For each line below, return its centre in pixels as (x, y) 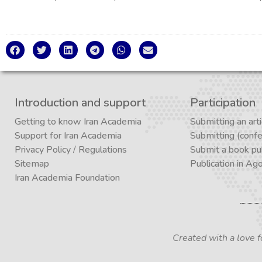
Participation (223, 103)
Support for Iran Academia (68, 136)
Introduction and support (80, 103)
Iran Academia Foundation (67, 178)
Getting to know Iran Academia (78, 122)
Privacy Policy (43, 150)
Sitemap (32, 164)
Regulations (103, 150)
